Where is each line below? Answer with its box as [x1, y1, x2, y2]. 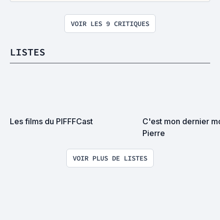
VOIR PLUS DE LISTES [73, 154, 147, 163]
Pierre [142, 128, 165, 138]
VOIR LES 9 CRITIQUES [71, 19, 149, 28]
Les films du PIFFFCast [10, 116, 93, 126]
